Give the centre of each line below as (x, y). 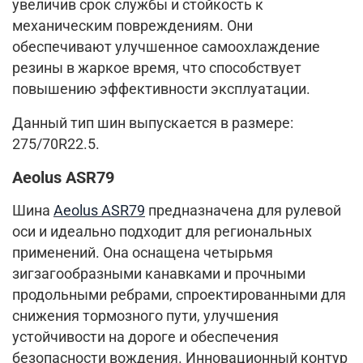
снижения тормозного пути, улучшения (145, 316)
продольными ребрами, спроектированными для (179, 295)
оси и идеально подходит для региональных (162, 231)
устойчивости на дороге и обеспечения (145, 337)
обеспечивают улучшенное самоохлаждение (166, 47)
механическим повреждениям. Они (132, 26)
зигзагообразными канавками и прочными (159, 273)
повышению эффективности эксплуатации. (161, 89)
